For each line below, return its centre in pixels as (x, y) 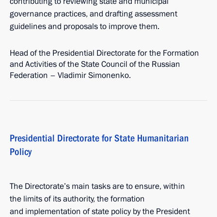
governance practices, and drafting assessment (93, 14)
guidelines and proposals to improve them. (85, 26)
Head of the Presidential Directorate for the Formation (104, 53)
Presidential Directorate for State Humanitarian (99, 138)
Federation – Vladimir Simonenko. (70, 75)
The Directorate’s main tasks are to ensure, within (97, 186)
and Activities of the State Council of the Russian (95, 64)
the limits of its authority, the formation (77, 199)
